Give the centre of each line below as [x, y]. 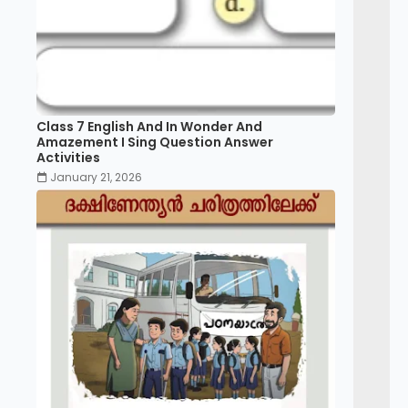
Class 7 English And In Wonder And [149, 127]
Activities [68, 158]
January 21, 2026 [96, 177]
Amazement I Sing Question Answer [155, 142]
